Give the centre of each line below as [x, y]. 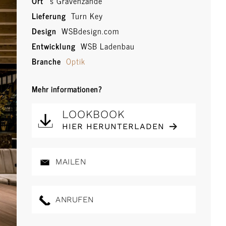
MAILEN [69, 162]
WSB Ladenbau [106, 46]
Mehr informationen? [67, 89]
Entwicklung [53, 46]
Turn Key [86, 16]
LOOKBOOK [93, 114]
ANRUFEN [73, 200]
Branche [46, 61]
